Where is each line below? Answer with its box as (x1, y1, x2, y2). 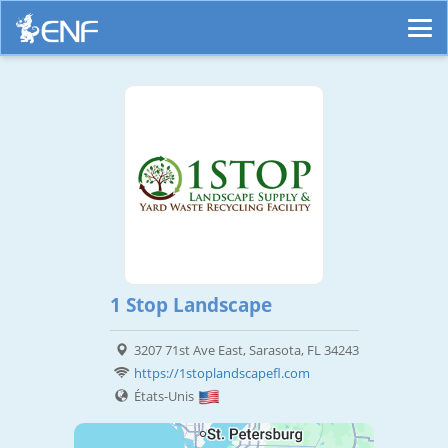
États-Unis (133, 387, 197, 406)
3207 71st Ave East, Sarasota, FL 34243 (133, 341, 359, 360)
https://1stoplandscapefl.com (133, 364, 310, 383)
